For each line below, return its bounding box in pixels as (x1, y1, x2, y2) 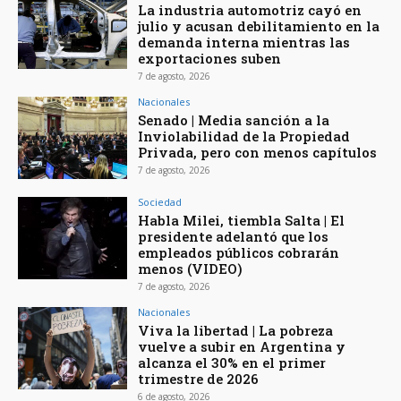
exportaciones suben (138, 49, 282, 68)
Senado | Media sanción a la (138, 111, 330, 130)
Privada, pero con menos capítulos (138, 143, 378, 162)
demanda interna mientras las (138, 33, 351, 52)
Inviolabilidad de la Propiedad (138, 127, 351, 146)
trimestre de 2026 (138, 369, 260, 388)
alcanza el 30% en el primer (138, 353, 327, 371)
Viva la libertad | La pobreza (138, 320, 334, 339)
